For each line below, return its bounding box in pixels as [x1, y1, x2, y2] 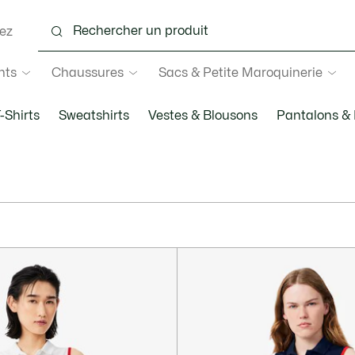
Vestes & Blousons [147, 109, 258, 122]
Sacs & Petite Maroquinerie [158, 66, 323, 79]
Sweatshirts [58, 109, 129, 122]
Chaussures [51, 66, 124, 79]
